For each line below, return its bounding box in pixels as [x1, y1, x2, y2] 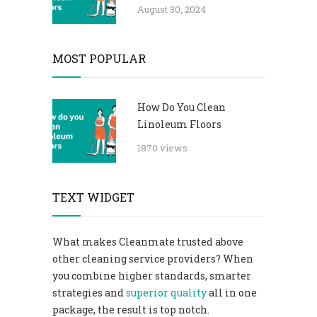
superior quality [126, 285, 207, 299]
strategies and [52, 285, 126, 299]
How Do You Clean [137, 100, 226, 114]
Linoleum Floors [137, 117, 221, 131]
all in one [207, 285, 257, 299]
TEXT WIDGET [52, 189, 134, 204]
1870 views [137, 141, 188, 154]
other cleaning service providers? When [52, 251, 253, 265]
